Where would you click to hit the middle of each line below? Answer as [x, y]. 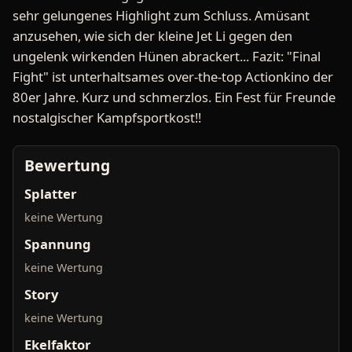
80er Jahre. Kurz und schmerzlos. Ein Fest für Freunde [174, 97]
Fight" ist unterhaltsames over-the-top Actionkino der [173, 77]
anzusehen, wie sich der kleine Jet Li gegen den [152, 36]
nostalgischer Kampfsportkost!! [107, 117]
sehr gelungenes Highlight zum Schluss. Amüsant [161, 15]
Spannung [58, 244]
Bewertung [67, 165]
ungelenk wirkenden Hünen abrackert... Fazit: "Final [167, 56]
